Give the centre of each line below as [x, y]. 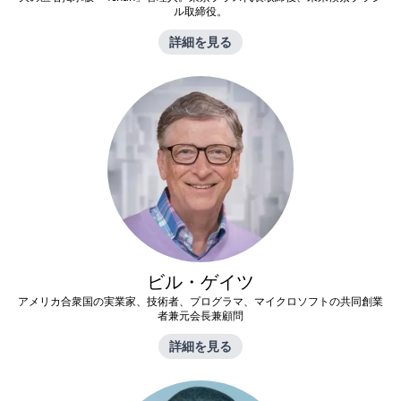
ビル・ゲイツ [200, 282]
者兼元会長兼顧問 [200, 316]
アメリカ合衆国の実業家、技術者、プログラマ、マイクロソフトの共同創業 [200, 301]
